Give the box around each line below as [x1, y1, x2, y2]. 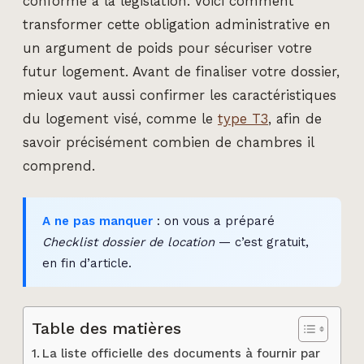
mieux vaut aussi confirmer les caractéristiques [23, 88, 336, 104]
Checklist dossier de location [42, 235, 214, 250]
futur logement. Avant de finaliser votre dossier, [23, 64, 340, 80]
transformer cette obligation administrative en [23, 17, 331, 33]
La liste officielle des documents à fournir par [42, 346, 320, 362]
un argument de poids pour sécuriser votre [23, 41, 312, 57]
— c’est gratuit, [214, 235, 309, 250]
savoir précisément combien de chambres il [23, 135, 314, 151]
